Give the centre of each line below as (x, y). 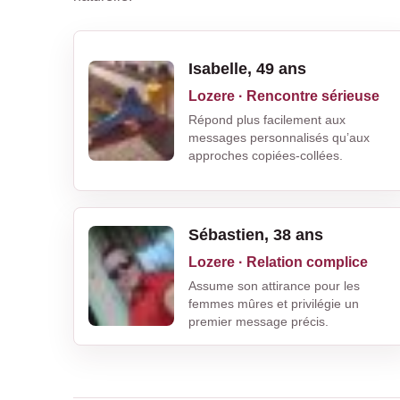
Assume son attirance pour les (274, 285)
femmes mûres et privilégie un (274, 303)
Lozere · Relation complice (278, 262)
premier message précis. (258, 321)
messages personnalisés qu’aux (279, 138)
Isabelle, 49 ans (247, 69)
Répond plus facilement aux (267, 120)
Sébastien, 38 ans (256, 234)
